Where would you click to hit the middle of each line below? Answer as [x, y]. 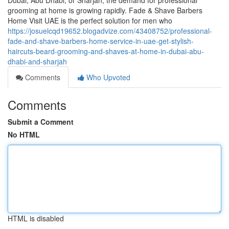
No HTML [24, 134]
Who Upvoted [107, 77]
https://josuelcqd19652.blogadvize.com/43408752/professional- [110, 31]
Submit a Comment [41, 122]
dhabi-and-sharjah [37, 61]
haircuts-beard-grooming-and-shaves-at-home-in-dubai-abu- [106, 51]
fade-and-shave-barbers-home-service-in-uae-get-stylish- [101, 41]
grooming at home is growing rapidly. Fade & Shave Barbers [105, 10]
